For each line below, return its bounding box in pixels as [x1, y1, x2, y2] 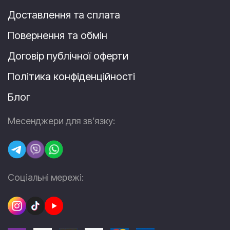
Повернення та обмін [8, 29, 107, 42]
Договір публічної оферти [8, 50, 128, 63]
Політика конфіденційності [8, 70, 135, 83]
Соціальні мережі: [8, 172, 84, 183]
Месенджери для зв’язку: [8, 116, 115, 127]
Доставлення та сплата [8, 9, 120, 22]
